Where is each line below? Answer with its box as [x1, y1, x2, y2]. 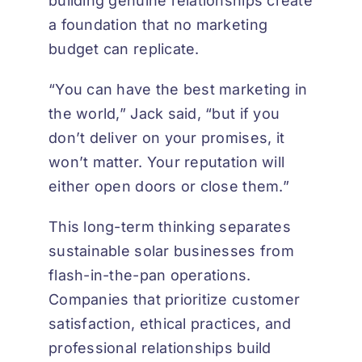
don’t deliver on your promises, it [48, 128, 285, 146]
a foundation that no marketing [48, 15, 268, 33]
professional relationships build [48, 339, 271, 356]
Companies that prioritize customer [48, 290, 301, 308]
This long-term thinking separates [48, 217, 291, 235]
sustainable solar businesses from [48, 242, 294, 259]
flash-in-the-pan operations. [48, 266, 251, 284]
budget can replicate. [48, 40, 200, 57]
